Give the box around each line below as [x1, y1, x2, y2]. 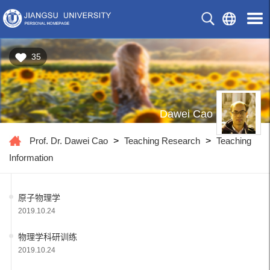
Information [9, 152, 53, 163]
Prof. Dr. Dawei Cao [30, 136, 108, 146]
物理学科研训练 [18, 232, 77, 242]
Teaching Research [124, 136, 200, 146]
